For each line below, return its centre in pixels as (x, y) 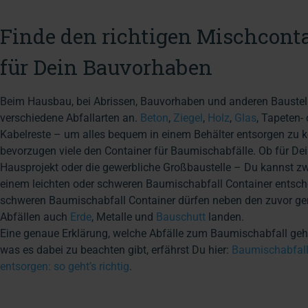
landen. (225, 217)
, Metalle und (124, 217)
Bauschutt (181, 217)
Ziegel (188, 118)
